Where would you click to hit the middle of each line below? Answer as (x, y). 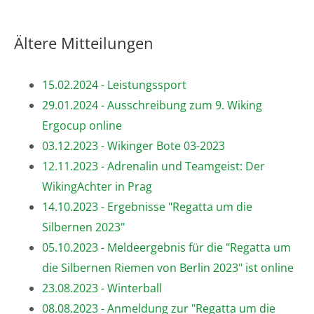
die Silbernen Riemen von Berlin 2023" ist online (168, 267)
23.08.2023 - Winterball (102, 288)
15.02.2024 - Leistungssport (114, 84)
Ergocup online (82, 125)
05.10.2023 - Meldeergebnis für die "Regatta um (166, 247)
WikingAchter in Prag (97, 186)
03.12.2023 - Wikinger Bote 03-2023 (134, 145)
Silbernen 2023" (83, 227)
